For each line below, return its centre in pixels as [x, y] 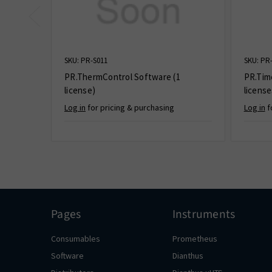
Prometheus [195, 239]
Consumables [76, 239]
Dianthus [188, 256]
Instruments [204, 215]
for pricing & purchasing [130, 108]
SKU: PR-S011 [86, 61]
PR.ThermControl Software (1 [122, 77]
